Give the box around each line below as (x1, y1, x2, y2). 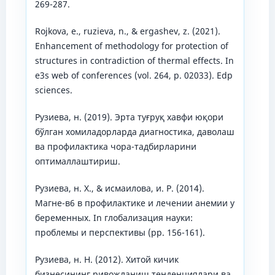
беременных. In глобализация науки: (34, 212, 193, 224)
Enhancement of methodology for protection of (34, 40, 228, 52)
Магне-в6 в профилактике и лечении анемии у (34, 197, 234, 209)
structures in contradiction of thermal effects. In (34, 55, 234, 67)
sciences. (34, 84, 72, 96)
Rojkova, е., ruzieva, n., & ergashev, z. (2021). (34, 25, 220, 37)
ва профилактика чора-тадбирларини (34, 141, 196, 153)
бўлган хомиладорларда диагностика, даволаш (34, 126, 234, 138)
